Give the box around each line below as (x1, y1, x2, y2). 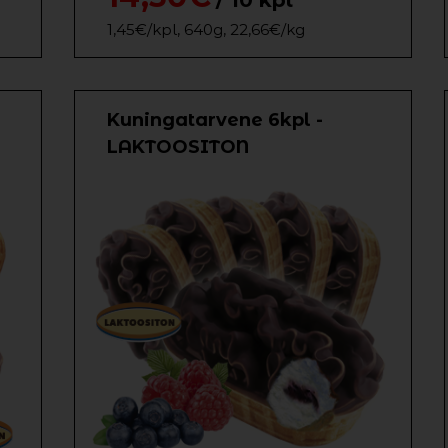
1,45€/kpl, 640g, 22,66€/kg (107, 20, 305, 39)
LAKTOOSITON (107, 136, 249, 158)
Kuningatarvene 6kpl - (107, 109, 323, 131)
